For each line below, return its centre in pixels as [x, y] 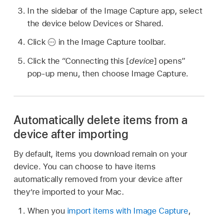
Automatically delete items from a [100, 120]
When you [47, 210]
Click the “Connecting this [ [78, 61]
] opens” [170, 61]
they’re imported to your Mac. [69, 191]
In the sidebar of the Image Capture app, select [115, 10]
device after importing [71, 134]
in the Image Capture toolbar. [111, 42]
